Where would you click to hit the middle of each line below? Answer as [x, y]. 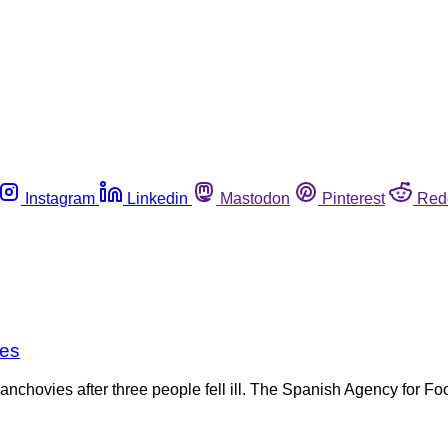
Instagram [60, 198]
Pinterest [353, 198]
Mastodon [255, 198]
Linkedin [157, 198]
